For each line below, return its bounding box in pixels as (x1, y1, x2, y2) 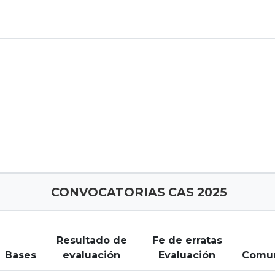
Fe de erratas (152, 234, 222, 246)
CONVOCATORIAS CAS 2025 (48, 185, 227, 199)
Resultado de (56, 234, 127, 246)
